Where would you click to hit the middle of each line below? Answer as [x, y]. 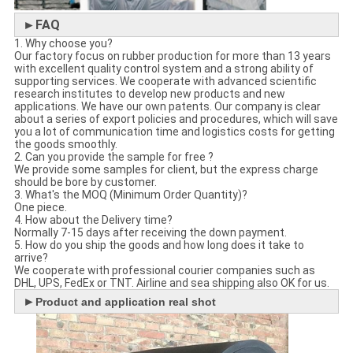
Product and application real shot [125, 301]
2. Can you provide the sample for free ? [113, 156]
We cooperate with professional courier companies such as [164, 270]
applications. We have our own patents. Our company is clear [167, 106]
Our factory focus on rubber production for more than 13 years [172, 56]
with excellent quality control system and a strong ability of [163, 68]
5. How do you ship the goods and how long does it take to [159, 245]
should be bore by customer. [85, 182]
